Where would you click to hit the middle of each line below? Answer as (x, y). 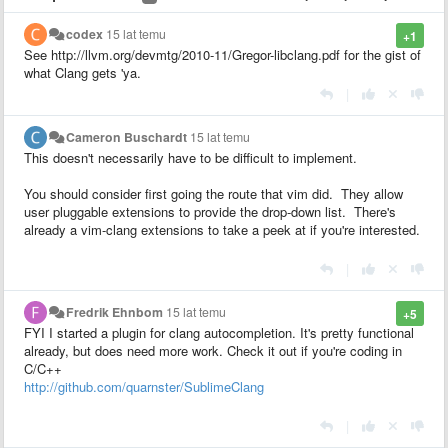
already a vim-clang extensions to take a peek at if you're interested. (222, 229)
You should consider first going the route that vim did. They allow (213, 193)
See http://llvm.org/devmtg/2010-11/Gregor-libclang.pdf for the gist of (222, 54)
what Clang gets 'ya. (82, 72)
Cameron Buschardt (127, 136)
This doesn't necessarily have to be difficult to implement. (190, 157)
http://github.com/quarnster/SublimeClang (144, 386)
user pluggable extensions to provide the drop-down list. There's (210, 211)
